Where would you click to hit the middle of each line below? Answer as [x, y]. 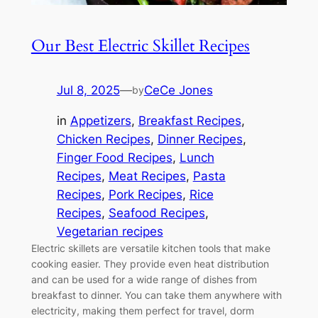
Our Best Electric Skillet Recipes [140, 46]
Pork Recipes [145, 194]
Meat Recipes [147, 176]
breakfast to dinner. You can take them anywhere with [156, 295]
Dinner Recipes [200, 139]
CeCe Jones [178, 91]
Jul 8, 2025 [88, 91]
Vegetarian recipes [110, 231]
